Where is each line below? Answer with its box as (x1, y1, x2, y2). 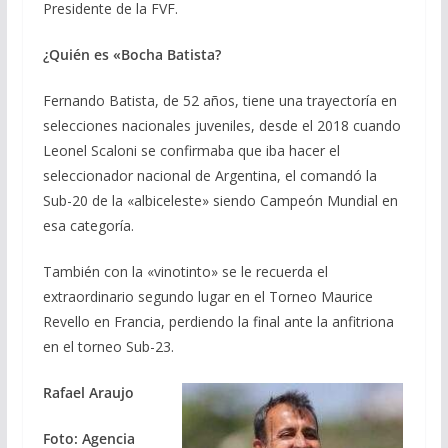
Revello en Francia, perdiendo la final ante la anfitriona (42, 311, 394, 331)
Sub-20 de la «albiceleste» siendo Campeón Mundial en (42, 190, 398, 210)
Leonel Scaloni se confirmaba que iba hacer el (42, 140, 340, 160)
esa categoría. (42, 215, 134, 235)
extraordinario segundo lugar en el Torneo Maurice (42, 286, 373, 306)
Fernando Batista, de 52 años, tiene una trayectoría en (42, 90, 397, 110)
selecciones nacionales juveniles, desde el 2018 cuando (42, 115, 401, 135)
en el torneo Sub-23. (42, 336, 174, 356)
